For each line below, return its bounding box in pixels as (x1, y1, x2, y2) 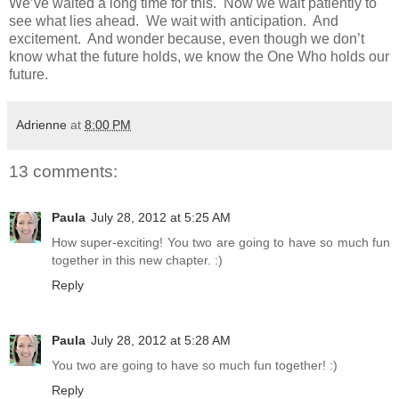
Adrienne (16, 117, 67, 132)
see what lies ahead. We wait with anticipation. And (9, 12, 338, 28)
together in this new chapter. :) (52, 253, 223, 268)
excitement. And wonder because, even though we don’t (9, 30, 364, 46)
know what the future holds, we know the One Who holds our (9, 48, 389, 64)
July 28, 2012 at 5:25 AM (91, 210, 231, 225)
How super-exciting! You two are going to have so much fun (52, 235, 390, 250)
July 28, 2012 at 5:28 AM (91, 333, 231, 348)
